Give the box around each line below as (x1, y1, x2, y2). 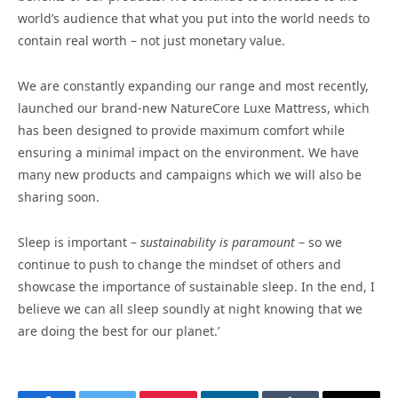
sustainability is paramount (140, 234, 295, 251)
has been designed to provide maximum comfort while (18, 122, 345, 139)
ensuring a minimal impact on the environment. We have (18, 144, 359, 162)
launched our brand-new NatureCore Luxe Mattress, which (18, 99, 370, 117)
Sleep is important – (18, 234, 140, 251)
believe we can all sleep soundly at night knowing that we (18, 300, 362, 318)
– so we (295, 234, 342, 251)
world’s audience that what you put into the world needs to (18, 10, 370, 28)
